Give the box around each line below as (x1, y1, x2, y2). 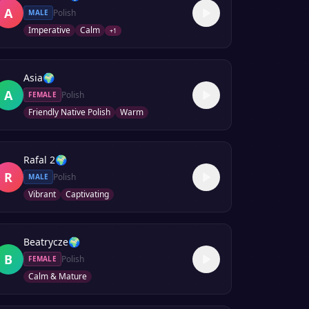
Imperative (28, 24, 71, 36)
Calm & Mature (28, 270, 88, 282)
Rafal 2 (23, 153, 56, 166)
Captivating (66, 188, 110, 200)
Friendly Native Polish (28, 106, 111, 118)
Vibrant (28, 188, 57, 200)
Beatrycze (23, 235, 69, 248)
